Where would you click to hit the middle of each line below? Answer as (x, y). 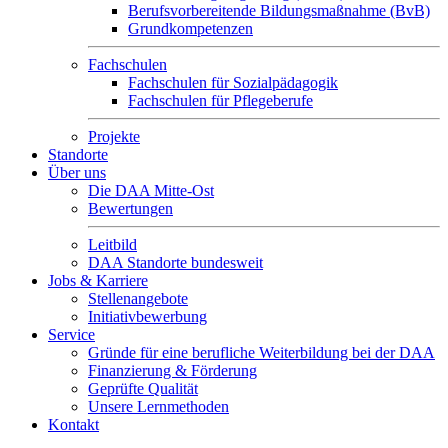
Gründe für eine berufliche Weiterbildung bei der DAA (261, 352)
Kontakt (73, 424)
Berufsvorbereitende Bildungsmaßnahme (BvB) (279, 10)
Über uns (77, 172)
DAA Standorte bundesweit (175, 262)
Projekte (114, 136)
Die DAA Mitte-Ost (151, 190)
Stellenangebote (138, 298)
